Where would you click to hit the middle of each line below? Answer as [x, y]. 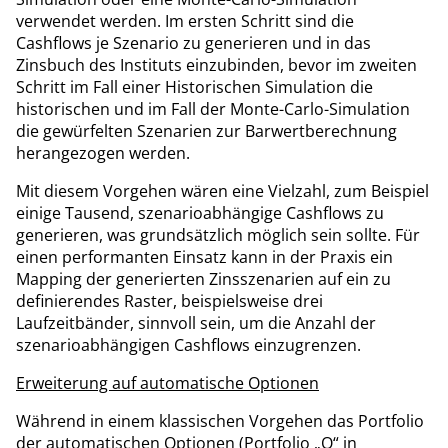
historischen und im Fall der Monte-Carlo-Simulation [213, 108]
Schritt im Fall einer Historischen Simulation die [194, 86]
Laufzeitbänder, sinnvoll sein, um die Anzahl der [196, 322]
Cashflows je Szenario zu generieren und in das [193, 42]
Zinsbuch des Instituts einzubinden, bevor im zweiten [216, 64]
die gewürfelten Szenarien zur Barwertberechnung [206, 130]
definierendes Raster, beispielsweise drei [169, 300]
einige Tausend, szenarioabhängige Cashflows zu [200, 212]
